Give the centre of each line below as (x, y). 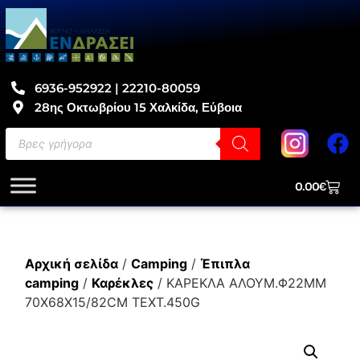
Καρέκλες (122, 282)
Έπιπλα (225, 263)
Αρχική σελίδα (71, 263)
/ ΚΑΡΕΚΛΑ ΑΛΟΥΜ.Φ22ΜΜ (239, 282)
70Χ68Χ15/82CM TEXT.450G (112, 302)
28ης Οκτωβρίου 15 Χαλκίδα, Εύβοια (139, 107)
